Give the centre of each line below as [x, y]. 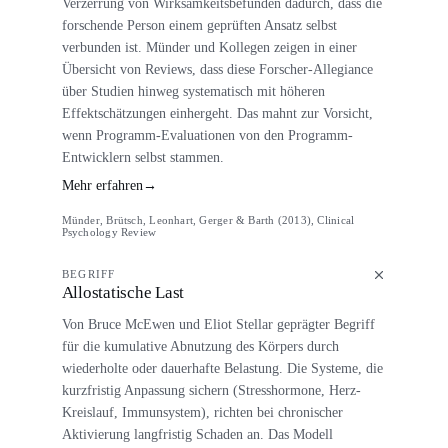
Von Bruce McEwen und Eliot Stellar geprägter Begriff [218, 324]
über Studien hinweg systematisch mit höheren [193, 90]
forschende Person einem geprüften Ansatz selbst [199, 24]
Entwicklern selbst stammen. [142, 156]
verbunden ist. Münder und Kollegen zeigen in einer [209, 46]
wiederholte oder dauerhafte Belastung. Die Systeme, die [222, 368]
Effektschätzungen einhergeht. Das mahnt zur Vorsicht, [217, 112]
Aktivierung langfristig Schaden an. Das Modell [197, 434]
